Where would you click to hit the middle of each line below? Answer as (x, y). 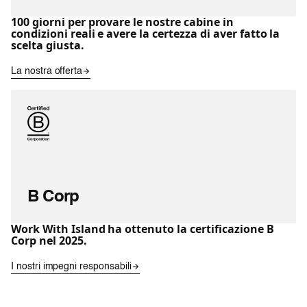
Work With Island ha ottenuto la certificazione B (143, 229)
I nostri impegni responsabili (71, 266)
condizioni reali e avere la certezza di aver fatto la (146, 33)
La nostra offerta (47, 71)
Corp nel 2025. (49, 240)
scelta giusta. (48, 45)
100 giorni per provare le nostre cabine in (122, 22)
